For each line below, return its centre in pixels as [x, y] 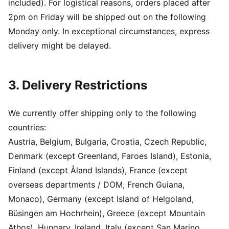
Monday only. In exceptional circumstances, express [109, 31]
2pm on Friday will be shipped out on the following [107, 17]
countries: [27, 127]
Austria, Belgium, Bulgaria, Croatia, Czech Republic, [107, 142]
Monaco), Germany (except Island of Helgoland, [101, 199]
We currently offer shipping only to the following [102, 113]
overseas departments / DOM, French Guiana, [96, 185]
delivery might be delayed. [60, 45]
